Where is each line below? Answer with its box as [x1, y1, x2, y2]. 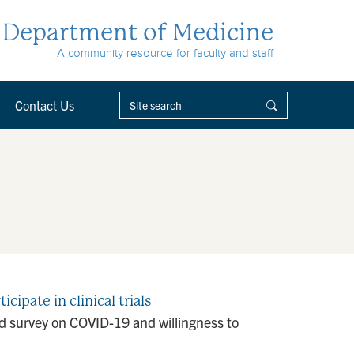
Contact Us [15, 97, 74, 113]
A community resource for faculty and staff [57, 47, 273, 59]
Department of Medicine [2, 18, 273, 46]
